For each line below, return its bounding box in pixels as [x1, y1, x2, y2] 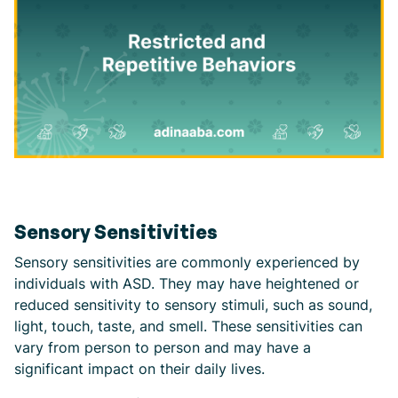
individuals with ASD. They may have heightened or [14, 275, 359, 293]
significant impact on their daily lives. [14, 360, 265, 378]
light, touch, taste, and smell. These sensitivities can [14, 317, 362, 336]
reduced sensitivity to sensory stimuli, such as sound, [14, 296, 372, 314]
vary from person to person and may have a [14, 338, 311, 357]
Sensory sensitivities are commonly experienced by [14, 253, 360, 272]
